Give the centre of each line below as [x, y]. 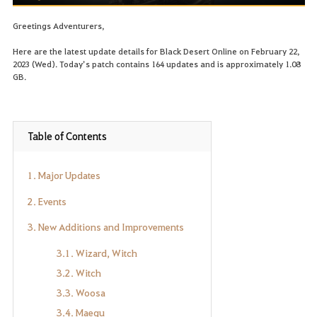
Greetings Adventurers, [58, 26]
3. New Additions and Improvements [105, 227]
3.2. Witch [79, 273]
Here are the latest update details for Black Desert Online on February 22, [156, 51]
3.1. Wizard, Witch [97, 253]
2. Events [47, 201]
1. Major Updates [64, 174]
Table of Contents [67, 136]
